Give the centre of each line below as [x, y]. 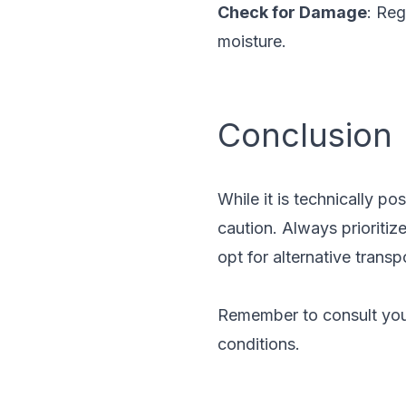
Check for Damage [292, 12]
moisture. [252, 41]
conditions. [259, 344]
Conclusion [305, 135]
